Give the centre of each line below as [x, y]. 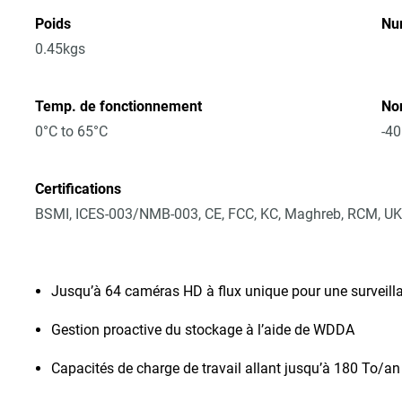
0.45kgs [61, 49]
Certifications [79, 189]
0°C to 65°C [72, 131]
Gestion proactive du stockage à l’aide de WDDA [203, 330]
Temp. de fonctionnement [119, 106]
